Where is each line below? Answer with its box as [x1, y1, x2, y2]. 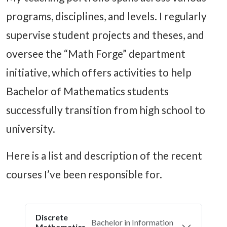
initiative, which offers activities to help [6, 66, 192, 79]
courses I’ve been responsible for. [6, 168, 162, 181]
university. [6, 122, 55, 135]
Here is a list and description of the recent [6, 149, 202, 162]
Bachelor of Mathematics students [6, 85, 169, 98]
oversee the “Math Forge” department [6, 47, 185, 60]
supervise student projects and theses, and [6, 28, 204, 42]
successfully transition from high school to [6, 103, 205, 117]
